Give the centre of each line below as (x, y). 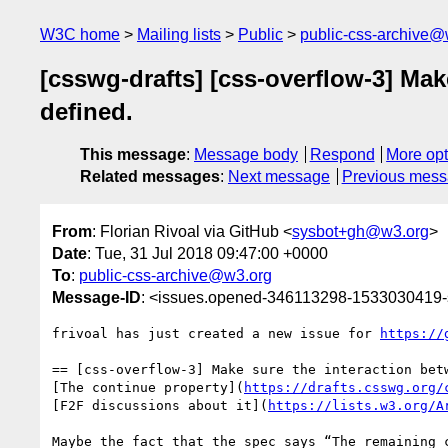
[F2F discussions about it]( (160, 405)
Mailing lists (179, 34)
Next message (279, 177)
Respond (342, 155)
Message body (246, 155)
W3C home (80, 34)
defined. (86, 112)
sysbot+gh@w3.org (360, 231)
